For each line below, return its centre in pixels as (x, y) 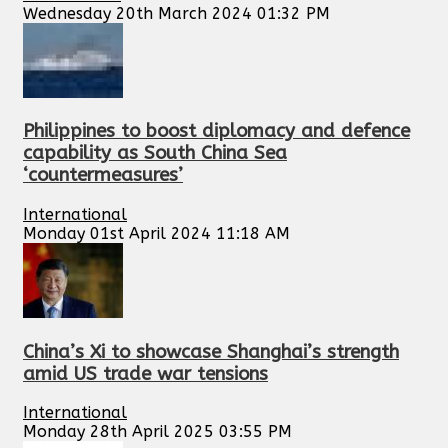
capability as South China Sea (155, 153)
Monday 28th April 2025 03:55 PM (157, 432)
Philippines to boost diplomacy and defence (216, 131)
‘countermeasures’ (103, 175)
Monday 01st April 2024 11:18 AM (156, 233)
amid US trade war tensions (145, 373)
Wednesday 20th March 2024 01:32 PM (176, 13)
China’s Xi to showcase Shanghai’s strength (211, 351)
